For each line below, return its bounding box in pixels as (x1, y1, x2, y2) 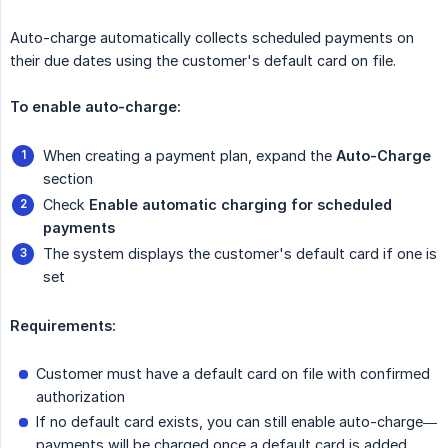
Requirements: (10, 317, 116, 335)
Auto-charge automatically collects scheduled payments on (10, 29, 414, 47)
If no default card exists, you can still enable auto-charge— (36, 413, 437, 431)
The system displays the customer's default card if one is (43, 245, 437, 263)
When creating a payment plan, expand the (43, 147, 336, 165)
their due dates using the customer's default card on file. (10, 52, 396, 70)
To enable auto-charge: (10, 98, 181, 116)
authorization (36, 388, 125, 406)
